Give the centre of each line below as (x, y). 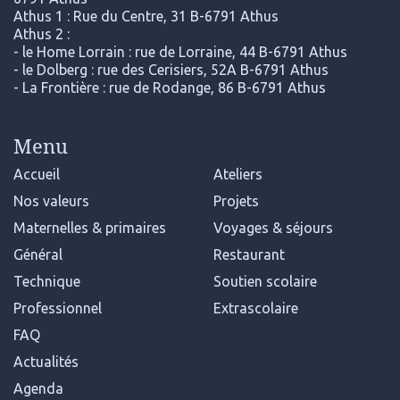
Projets (236, 201)
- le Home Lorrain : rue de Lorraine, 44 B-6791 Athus (180, 52)
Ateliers (238, 175)
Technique (47, 282)
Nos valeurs (51, 201)
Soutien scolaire (265, 282)
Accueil (37, 175)
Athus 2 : (42, 34)
